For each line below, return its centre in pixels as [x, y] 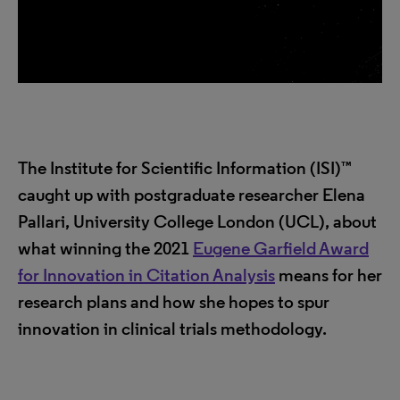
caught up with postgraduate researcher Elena [192, 195]
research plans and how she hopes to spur [174, 302]
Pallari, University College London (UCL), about [197, 221]
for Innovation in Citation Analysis [146, 275]
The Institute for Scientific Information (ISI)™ [185, 168]
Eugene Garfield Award [281, 248]
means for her [329, 275]
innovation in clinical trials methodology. [172, 329]
